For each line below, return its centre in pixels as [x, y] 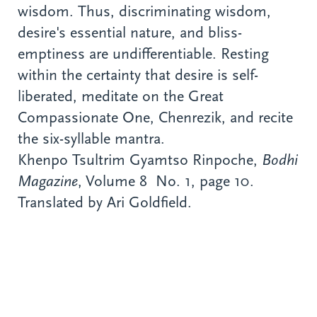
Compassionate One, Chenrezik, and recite [155, 118]
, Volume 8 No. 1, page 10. [168, 181]
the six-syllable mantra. [91, 139]
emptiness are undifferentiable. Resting [143, 54]
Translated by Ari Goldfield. [105, 203]
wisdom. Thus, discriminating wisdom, [144, 12]
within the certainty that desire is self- [138, 75]
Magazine [48, 181]
